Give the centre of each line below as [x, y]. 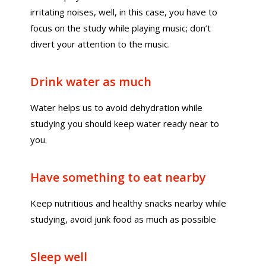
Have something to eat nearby [118, 177]
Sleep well [59, 257]
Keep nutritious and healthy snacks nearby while [129, 203]
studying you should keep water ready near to [125, 123]
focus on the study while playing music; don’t [121, 28]
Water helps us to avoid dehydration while [117, 107]
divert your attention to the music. [100, 44]
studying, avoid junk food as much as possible [123, 219]
